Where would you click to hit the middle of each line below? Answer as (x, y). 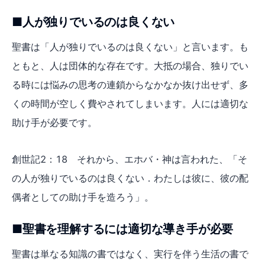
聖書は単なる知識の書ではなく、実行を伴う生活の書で (130, 253)
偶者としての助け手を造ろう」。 (83, 197)
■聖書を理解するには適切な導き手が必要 (123, 229)
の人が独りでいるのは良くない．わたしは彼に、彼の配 (130, 178)
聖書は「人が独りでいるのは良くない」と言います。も (130, 46)
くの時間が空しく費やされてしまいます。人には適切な (130, 103)
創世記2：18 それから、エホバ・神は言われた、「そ (130, 159)
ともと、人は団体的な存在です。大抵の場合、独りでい (130, 65)
